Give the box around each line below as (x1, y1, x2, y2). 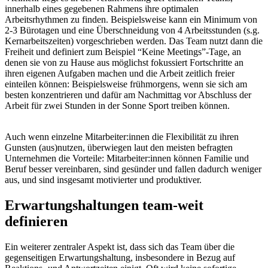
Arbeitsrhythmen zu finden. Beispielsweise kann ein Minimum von (5, 14, 257, 25)
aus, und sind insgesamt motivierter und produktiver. (5, 175, 202, 185)
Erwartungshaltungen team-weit (5, 197, 203, 214)
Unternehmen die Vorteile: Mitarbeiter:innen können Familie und (5, 153, 249, 164)
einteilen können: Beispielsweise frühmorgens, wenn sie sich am (5, 79, 247, 90)
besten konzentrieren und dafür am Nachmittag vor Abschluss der (5, 90, 251, 100)
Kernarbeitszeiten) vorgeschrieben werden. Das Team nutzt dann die (5, 36, 263, 47)
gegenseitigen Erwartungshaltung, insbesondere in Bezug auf (5, 252, 235, 263)
